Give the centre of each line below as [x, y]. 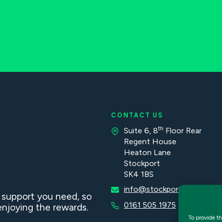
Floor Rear [183, 131]
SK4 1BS [139, 174]
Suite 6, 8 [141, 131]
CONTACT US [137, 115]
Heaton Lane [147, 153]
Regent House [150, 142]
